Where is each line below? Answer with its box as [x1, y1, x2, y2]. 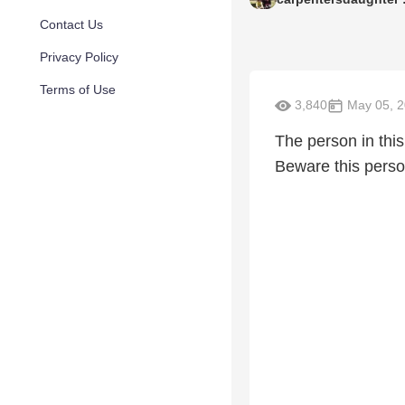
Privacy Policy [40, 50, 118, 64]
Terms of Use [40, 82, 116, 97]
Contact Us [40, 17, 103, 32]
